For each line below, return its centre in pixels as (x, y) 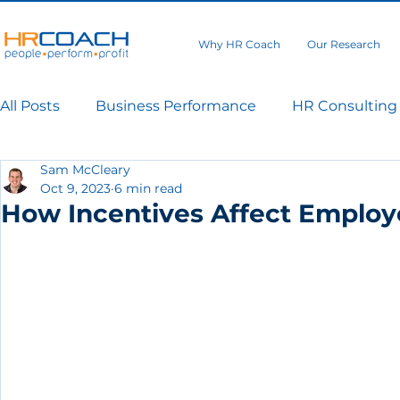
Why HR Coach (239, 44)
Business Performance (176, 106)
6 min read (148, 188)
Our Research (343, 44)
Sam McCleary (85, 170)
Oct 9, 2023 (75, 188)
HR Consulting (345, 106)
